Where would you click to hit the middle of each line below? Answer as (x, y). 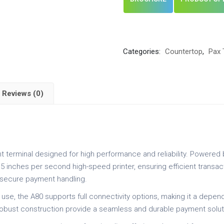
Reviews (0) (23, 93)
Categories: (143, 51)
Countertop (184, 51)
